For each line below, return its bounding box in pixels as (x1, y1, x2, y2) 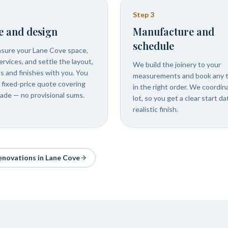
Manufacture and (133, 24, 214, 38)
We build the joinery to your (133, 60, 221, 69)
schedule (133, 39, 174, 52)
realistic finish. (133, 105, 178, 113)
